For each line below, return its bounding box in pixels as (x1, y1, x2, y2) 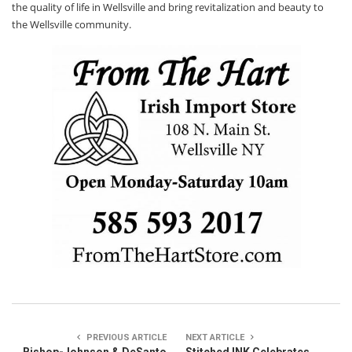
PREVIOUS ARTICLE (84, 332, 167, 343)
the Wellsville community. (12, 17, 131, 32)
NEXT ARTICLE (185, 332, 247, 343)
